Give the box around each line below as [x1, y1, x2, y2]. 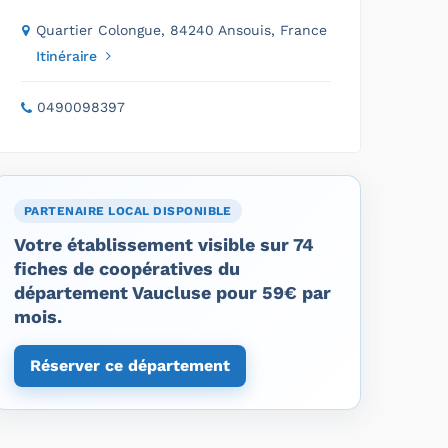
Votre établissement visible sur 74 [14, 233, 314, 255]
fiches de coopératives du [14, 257, 240, 279]
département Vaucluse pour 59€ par [14, 281, 331, 303]
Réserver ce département [30, 355, 230, 375]
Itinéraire [36, 47, 97, 64]
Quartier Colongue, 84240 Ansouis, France [36, 21, 327, 38]
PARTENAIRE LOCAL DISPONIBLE [24, 203, 232, 218]
